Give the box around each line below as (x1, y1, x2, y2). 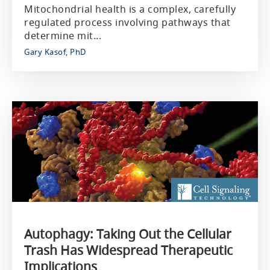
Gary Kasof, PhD (24, 46, 86, 57)
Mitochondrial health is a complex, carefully (24, 2, 236, 16)
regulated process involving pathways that (24, 16, 231, 29)
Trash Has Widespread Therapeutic (24, 242, 233, 259)
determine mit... (24, 29, 101, 42)
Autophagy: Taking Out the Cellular (24, 225, 231, 242)
